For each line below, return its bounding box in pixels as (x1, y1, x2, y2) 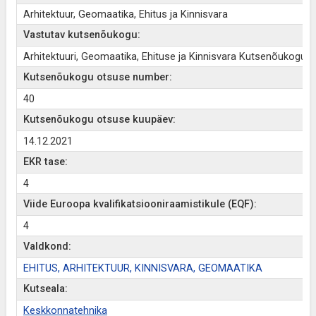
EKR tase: (23, 156, 68, 168)
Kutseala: (23, 283, 68, 295)
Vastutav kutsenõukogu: (23, 29, 140, 41)
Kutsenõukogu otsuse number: (23, 71, 172, 83)
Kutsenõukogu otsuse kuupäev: (23, 114, 176, 126)
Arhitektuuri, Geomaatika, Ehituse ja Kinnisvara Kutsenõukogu (23, 51, 306, 63)
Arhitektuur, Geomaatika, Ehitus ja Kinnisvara (23, 8, 228, 20)
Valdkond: (23, 241, 71, 253)
